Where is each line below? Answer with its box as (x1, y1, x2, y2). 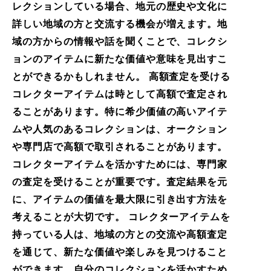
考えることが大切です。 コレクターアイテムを (12, 211, 231, 222)
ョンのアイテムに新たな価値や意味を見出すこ (12, 53, 228, 64)
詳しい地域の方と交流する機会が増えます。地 (12, 18, 228, 29)
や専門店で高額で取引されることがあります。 (12, 141, 228, 152)
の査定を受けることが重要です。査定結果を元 (12, 176, 228, 187)
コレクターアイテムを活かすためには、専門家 (12, 158, 228, 169)
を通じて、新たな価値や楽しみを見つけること (12, 246, 228, 257)
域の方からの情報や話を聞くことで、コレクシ (12, 36, 228, 47)
